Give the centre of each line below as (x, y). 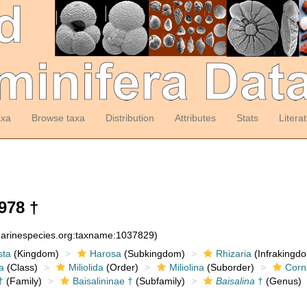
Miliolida (86, 267)
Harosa (105, 254)
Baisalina (235, 281)
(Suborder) (229, 267)
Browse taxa (58, 118)
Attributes (195, 118)
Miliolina (186, 267)
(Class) (21, 267)
